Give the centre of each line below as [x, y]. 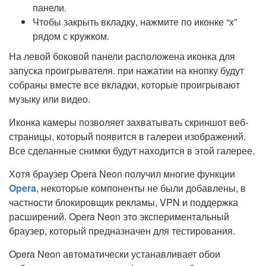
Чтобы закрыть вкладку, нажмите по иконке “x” [135, 22]
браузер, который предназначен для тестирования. [122, 231]
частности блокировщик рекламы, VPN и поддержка [123, 202]
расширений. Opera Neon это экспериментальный [119, 217]
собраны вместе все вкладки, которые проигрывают [124, 85]
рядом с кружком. [71, 36]
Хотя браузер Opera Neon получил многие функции [122, 174]
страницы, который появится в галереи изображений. [127, 137]
